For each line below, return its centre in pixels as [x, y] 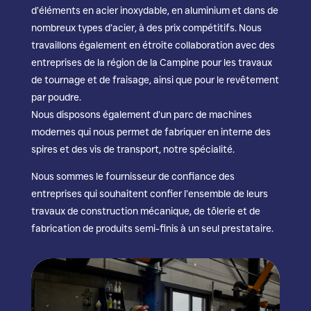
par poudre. [56, 97]
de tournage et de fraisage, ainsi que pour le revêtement [155, 80]
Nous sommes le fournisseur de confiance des [133, 176]
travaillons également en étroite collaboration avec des [153, 45]
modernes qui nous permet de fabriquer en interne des [151, 132]
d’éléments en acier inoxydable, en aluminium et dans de [154, 10]
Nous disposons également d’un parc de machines [141, 115]
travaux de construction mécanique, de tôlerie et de [145, 211]
